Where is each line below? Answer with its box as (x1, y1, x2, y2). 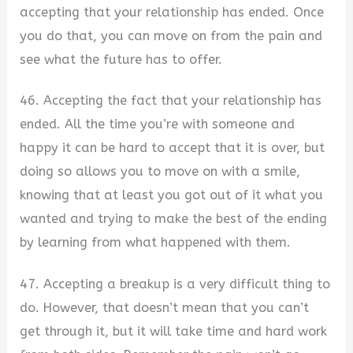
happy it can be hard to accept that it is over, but (20, 140, 325, 156)
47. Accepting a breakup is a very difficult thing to (20, 277, 331, 292)
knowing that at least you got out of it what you (20, 188, 324, 203)
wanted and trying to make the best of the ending (20, 211, 328, 227)
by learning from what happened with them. (20, 235, 292, 251)
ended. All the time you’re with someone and (20, 117, 295, 132)
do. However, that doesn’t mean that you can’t (20, 300, 310, 316)
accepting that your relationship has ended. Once (20, 4, 325, 20)
